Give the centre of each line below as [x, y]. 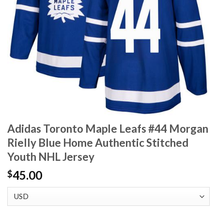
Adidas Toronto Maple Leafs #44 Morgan [108, 129]
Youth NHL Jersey [51, 157]
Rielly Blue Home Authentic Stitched [98, 143]
